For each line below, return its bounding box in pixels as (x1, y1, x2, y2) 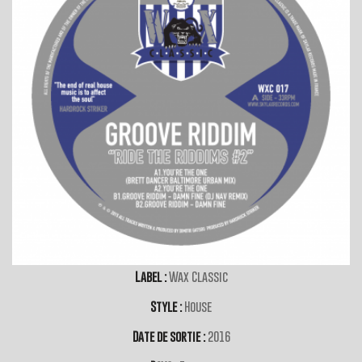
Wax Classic (168, 269, 228, 284)
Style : (150, 299, 184, 314)
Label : (134, 269, 169, 284)
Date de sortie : (132, 329, 208, 344)
